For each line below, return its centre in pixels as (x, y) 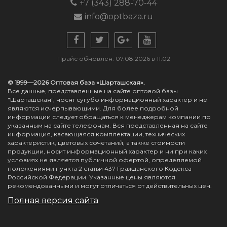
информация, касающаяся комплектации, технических (96, 134)
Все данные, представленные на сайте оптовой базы (93, 91)
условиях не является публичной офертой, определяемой (105, 160)
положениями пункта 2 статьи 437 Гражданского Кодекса (100, 168)
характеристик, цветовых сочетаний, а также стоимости (96, 143)
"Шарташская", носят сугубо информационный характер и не (107, 100)
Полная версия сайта (53, 200)
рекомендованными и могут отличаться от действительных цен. (110, 186)
